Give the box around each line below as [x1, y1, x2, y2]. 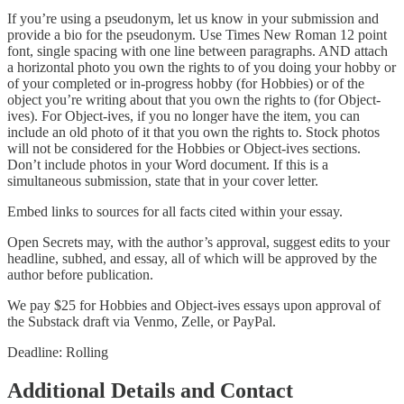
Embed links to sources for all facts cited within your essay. [7, 204, 343, 220]
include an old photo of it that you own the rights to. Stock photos [7, 124, 380, 141]
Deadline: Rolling [7, 344, 108, 361]
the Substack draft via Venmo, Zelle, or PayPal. [7, 314, 276, 330]
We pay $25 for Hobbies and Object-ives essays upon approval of [7, 298, 381, 314]
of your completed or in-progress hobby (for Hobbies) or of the [7, 76, 364, 92]
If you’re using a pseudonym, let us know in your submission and [7, 11, 379, 27]
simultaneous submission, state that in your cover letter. [7, 173, 318, 189]
